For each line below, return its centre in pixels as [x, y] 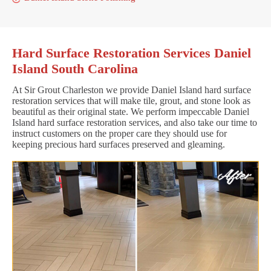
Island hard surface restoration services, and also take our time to [135, 122]
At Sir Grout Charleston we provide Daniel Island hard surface [132, 90]
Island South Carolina [75, 68]
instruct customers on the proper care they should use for [119, 133]
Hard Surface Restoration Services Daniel [132, 53]
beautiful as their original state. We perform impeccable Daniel [131, 111]
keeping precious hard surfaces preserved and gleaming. [119, 144]
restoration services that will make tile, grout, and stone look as [131, 100]
